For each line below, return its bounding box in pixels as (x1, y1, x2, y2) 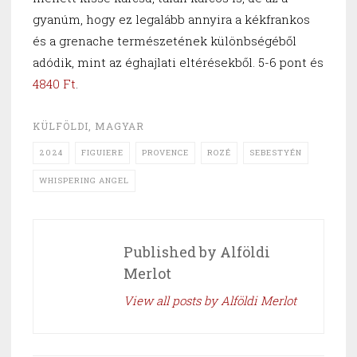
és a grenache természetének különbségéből (33, 32, 296, 49)
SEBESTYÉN (249, 147, 302, 158)
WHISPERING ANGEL (39, 175, 129, 186)
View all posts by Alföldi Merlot (124, 292, 297, 308)
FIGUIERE (81, 147, 124, 158)
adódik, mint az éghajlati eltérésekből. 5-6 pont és (33, 53, 324, 70)
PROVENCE (142, 147, 189, 158)
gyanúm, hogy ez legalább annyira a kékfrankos (33, 10, 310, 27)
